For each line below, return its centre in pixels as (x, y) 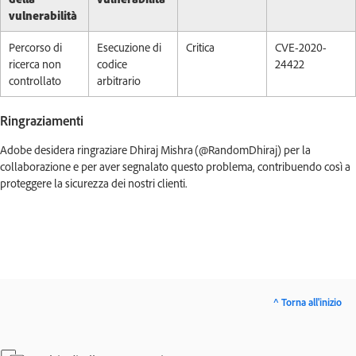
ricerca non (35, 64)
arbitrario (119, 81)
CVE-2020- (301, 47)
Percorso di (35, 47)
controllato (35, 81)
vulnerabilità (43, 15)
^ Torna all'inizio (308, 302)
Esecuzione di (129, 47)
